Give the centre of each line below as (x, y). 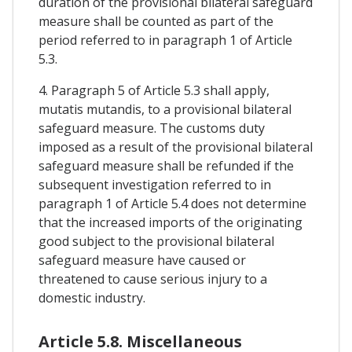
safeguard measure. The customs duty (152, 128)
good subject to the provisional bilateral (156, 241)
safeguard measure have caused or (142, 260)
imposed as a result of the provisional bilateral (176, 147)
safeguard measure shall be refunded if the (166, 165)
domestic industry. (92, 297)
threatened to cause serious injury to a (153, 279)
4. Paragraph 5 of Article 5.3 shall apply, (154, 90)
